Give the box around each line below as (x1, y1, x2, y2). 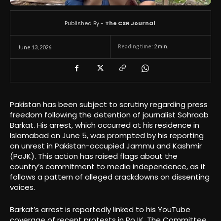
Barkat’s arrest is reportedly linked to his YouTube (10, 204, 190, 215)
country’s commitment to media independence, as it (10, 161, 206, 172)
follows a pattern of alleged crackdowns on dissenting (10, 171, 210, 182)
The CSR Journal (105, 19, 155, 28)
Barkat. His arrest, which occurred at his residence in (10, 119, 199, 130)
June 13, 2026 (18, 43, 51, 50)
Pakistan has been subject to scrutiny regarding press (10, 99, 208, 110)
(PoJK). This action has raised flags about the (10, 150, 178, 161)
